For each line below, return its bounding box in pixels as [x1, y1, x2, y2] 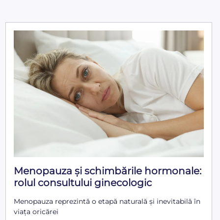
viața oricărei [13, 207, 58, 217]
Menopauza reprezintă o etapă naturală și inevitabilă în [13, 197, 200, 206]
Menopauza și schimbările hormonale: [13, 165, 201, 177]
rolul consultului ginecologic [13, 177, 152, 189]
